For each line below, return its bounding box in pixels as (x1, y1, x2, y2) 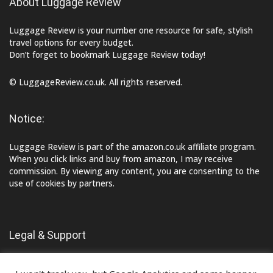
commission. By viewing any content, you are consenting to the (9, 165, 260, 177)
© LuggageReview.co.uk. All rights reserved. (9, 76, 182, 88)
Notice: (9, 112, 44, 125)
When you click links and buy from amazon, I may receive (9, 152, 233, 165)
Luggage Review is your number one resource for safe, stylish (9, 24, 253, 36)
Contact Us (9, 257, 53, 269)
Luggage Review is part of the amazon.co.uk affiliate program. (9, 140, 256, 152)
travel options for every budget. (9, 36, 133, 48)
